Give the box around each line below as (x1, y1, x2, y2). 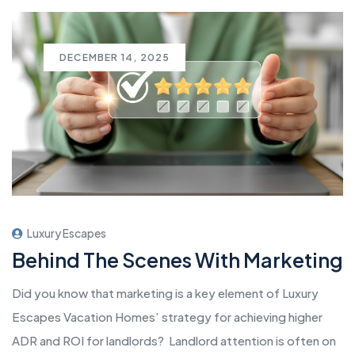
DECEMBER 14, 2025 (59, 52, 170, 63)
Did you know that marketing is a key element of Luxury (12, 285, 319, 301)
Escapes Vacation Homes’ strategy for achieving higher (12, 309, 323, 325)
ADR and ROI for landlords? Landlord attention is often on (12, 333, 336, 349)
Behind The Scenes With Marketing (12, 247, 343, 273)
